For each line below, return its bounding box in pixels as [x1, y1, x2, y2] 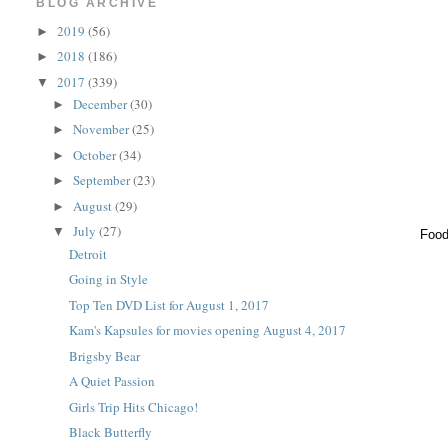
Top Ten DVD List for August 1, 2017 [68, 295, 269, 314]
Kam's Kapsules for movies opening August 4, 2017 [68, 321, 346, 339]
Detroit [68, 244, 107, 263]
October [73, 145, 120, 164]
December [73, 94, 131, 113]
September [73, 171, 134, 190]
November [73, 120, 133, 139]
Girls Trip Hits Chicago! [68, 397, 198, 416]
